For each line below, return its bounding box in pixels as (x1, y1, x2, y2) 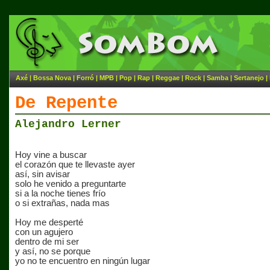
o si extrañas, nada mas (15, 198, 110, 208)
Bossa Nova (33, 74, 71, 81)
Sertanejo (234, 74, 264, 81)
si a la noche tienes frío (15, 189, 105, 198)
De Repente (15, 93, 118, 113)
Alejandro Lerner (15, 118, 121, 130)
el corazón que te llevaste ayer (15, 160, 135, 169)
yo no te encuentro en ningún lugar (15, 256, 150, 266)
